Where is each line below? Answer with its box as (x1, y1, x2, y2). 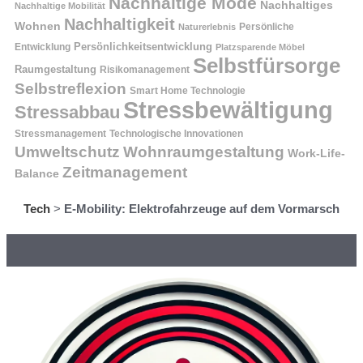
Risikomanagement (100, 63, 190, 75)
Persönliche (239, 20, 294, 32)
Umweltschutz (15, 143, 120, 160)
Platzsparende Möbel (216, 41, 305, 52)
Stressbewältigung (123, 96, 333, 123)
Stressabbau (15, 101, 120, 122)
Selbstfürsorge (193, 53, 340, 78)
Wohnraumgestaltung (123, 142, 284, 160)
